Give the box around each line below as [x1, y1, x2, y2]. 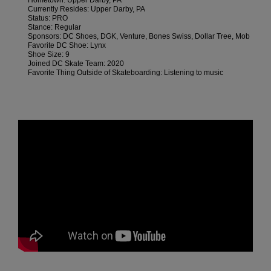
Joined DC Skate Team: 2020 [27, 59, 124, 68]
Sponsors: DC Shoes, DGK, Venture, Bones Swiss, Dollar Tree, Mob [27, 32, 250, 41]
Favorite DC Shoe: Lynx [27, 41, 106, 50]
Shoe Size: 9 [27, 50, 70, 59]
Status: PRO [27, 14, 68, 22]
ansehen [132, 28, 163, 36]
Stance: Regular [27, 23, 81, 31]
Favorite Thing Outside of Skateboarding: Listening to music [27, 68, 223, 77]
